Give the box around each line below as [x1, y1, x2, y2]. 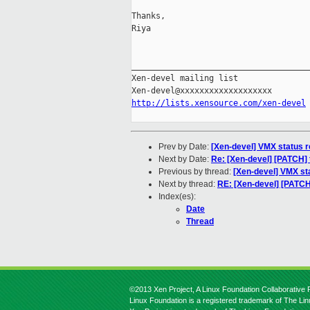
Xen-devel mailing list [131, 73, 238, 84]
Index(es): [158, 192, 196, 202]
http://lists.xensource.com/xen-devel [131, 98, 306, 109]
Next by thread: [158, 179, 217, 190]
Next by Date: [158, 154, 211, 165]
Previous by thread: [158, 167, 233, 177]
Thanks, [131, 11, 165, 21]
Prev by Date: [158, 142, 211, 152]
